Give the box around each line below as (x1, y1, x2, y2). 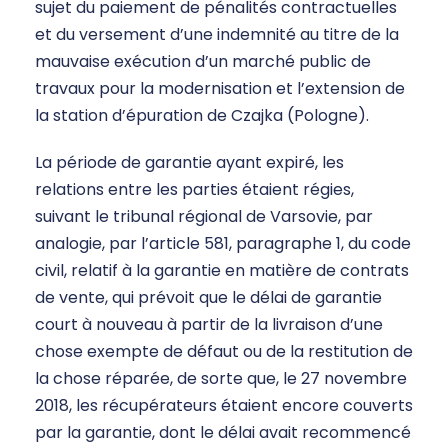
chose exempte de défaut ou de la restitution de (35, 340, 413, 364)
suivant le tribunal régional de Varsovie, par (35, 205, 373, 229)
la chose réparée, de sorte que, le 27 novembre (35, 367, 407, 391)
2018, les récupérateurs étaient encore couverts (35, 394, 413, 418)
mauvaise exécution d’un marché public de (35, 50, 371, 74)
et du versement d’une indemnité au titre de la (35, 23, 399, 47)
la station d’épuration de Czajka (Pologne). (35, 104, 369, 128)
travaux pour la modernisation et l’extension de (35, 77, 405, 101)
